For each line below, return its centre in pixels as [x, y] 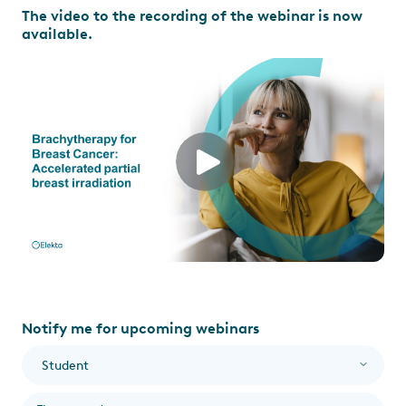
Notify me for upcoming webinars [140, 329]
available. [57, 34]
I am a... [59, 363]
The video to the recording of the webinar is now [192, 16]
